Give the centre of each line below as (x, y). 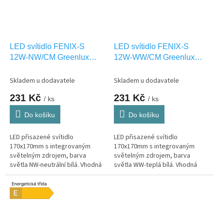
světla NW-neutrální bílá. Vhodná (56, 165)
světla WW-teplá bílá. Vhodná (155, 165)
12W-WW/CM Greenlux (154, 57)
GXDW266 (28, 68)
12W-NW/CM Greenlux (49, 57)
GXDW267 (133, 68)
